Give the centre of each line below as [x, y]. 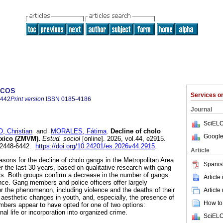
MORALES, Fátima [79, 131]
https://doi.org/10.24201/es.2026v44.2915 [95, 146]
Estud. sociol [60, 139]
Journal [201, 110]
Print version [27, 99]
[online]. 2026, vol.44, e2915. [123, 139]
